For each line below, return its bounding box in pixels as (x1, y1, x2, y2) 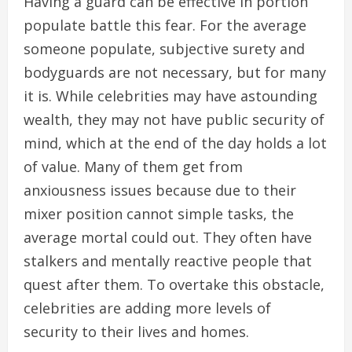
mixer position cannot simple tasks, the (24, 204, 294, 224)
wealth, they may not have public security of (24, 110, 324, 130)
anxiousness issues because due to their (24, 181, 296, 200)
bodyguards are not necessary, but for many (24, 63, 326, 82)
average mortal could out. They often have (24, 228, 312, 247)
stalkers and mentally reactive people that (24, 251, 312, 271)
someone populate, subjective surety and (24, 39, 305, 59)
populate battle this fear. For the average (24, 16, 306, 35)
